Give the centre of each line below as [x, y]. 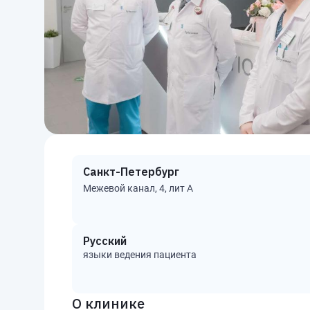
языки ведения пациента [140, 255]
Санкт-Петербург [131, 172]
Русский [105, 241]
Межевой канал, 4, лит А [138, 188]
